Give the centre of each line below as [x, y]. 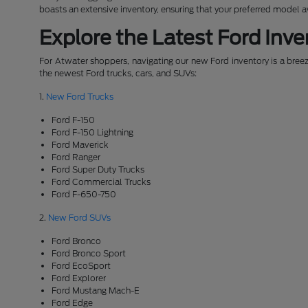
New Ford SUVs [80, 218]
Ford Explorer [79, 278]
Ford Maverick [80, 145]
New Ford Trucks [80, 97]
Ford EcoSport [81, 266]
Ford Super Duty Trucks [98, 170]
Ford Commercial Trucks [101, 182]
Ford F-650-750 [84, 195]
